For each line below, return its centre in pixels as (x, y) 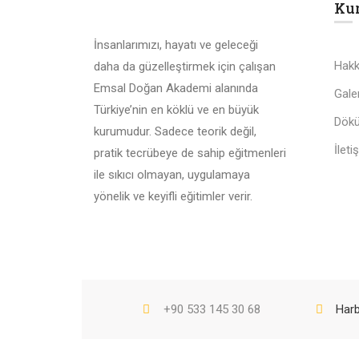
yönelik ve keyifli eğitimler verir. (173, 196)
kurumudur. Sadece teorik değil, (175, 131)
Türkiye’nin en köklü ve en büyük (176, 109)
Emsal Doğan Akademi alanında (176, 88)
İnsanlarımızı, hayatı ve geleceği (176, 44)
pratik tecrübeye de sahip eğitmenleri (190, 153)
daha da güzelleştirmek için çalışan (185, 66)
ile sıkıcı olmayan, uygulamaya (172, 174)
